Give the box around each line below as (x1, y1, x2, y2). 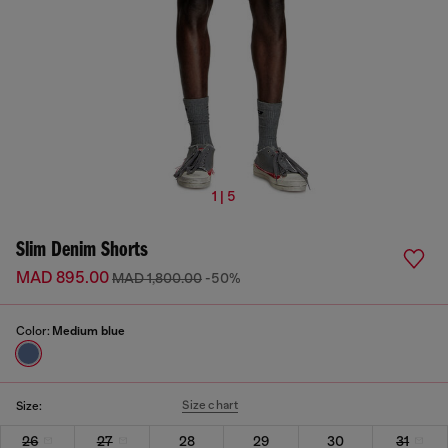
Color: (16, 324, 52, 338)
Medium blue (52, 324, 125, 338)
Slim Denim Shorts (16, 239, 148, 262)
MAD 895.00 (16, 269, 112, 287)
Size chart (182, 398, 239, 412)
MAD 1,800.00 (112, 270, 202, 286)
